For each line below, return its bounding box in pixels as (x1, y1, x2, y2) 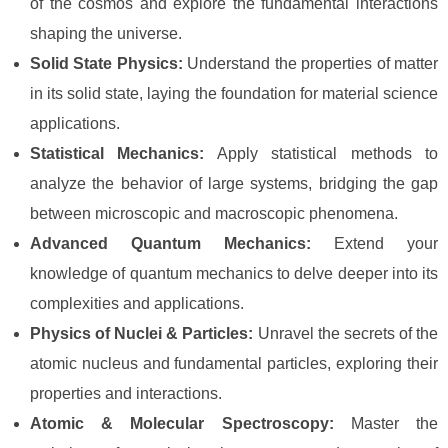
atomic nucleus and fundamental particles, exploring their (30, 355, 438, 372)
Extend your (311, 235, 438, 252)
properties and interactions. (30, 385, 222, 402)
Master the (333, 415, 439, 432)
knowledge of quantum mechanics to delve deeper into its (30, 265, 438, 282)
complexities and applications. (30, 295, 244, 312)
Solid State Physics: (30, 55, 183, 72)
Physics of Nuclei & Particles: (30, 325, 254, 342)
